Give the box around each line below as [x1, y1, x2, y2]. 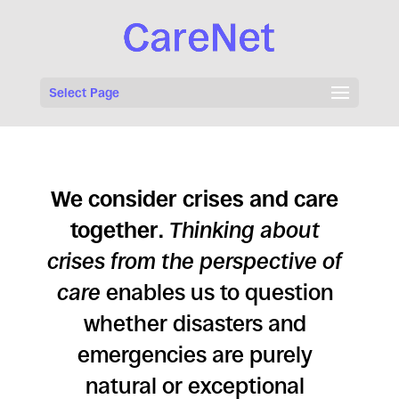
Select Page [48, 85, 119, 101]
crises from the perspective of [47, 248, 343, 274]
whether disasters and [83, 311, 306, 337]
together [69, 217, 159, 243]
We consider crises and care [51, 186, 339, 212]
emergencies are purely [77, 342, 313, 368]
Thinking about [168, 217, 320, 243]
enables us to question [100, 280, 333, 305]
